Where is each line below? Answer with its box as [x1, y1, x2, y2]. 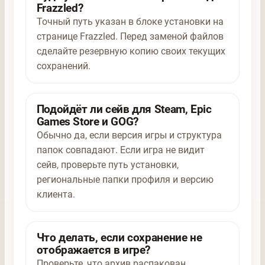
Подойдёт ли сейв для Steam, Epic [36, 102, 212, 116]
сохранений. [36, 60, 91, 72]
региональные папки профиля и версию [36, 173, 214, 185]
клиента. [36, 188, 75, 200]
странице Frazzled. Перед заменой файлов [36, 30, 224, 42]
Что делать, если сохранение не [36, 230, 202, 244]
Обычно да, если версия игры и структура [36, 129, 222, 141]
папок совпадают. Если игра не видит [36, 144, 205, 156]
